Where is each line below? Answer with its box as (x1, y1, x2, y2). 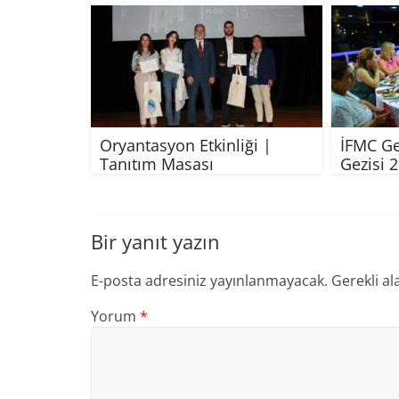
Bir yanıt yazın (91, 227, 220, 255)
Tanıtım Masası (100, 152, 214, 175)
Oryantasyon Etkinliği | (100, 134, 272, 156)
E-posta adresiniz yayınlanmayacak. (91, 270, 328, 290)
